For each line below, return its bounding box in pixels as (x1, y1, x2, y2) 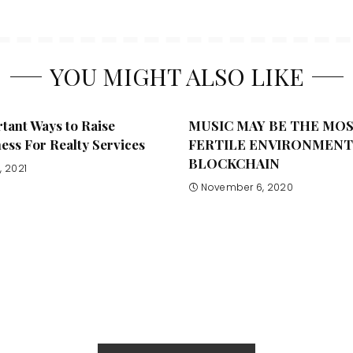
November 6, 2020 (201, 180, 294, 195)
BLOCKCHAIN (188, 154, 280, 172)
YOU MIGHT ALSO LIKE (49, 60, 304, 92)
